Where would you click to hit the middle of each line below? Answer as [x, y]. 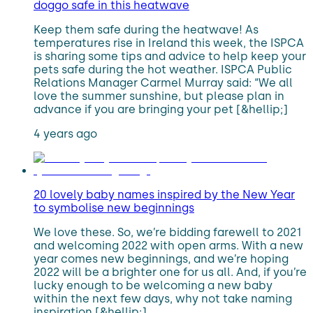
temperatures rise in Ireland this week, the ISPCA [169, 43]
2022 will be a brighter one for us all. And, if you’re [170, 272]
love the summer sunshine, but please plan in [159, 96]
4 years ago [65, 134]
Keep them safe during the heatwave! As [146, 30]
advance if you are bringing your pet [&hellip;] [161, 109]
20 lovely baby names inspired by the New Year [164, 195]
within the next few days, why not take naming [163, 299]
